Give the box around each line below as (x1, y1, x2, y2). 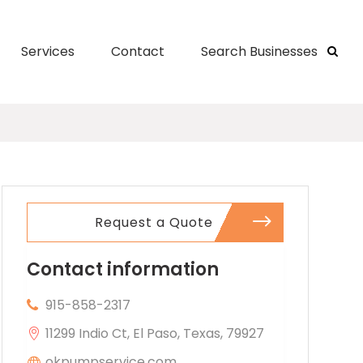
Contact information (26, 256, 219, 282)
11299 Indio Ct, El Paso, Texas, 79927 (45, 323, 264, 343)
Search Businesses (200, 42, 318, 61)
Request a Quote (95, 212, 214, 232)
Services (20, 42, 75, 61)
